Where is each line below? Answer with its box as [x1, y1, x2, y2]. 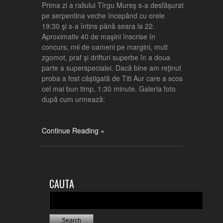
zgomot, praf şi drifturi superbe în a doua [42, 52, 170, 62]
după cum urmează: [42, 94, 105, 104]
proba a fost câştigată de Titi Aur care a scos [42, 73, 183, 83]
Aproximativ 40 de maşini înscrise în [42, 31, 155, 41]
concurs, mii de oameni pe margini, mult [42, 42, 168, 52]
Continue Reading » [42, 125, 105, 135]
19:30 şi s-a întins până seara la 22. [42, 21, 155, 31]
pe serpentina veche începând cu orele [42, 10, 165, 20]
